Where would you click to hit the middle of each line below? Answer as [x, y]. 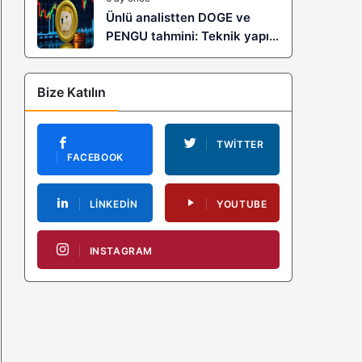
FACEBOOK [95, 158]
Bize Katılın [72, 92]
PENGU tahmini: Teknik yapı [187, 36]
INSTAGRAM [121, 251]
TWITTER [240, 144]
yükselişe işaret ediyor [173, 55]
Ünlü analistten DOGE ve [178, 17]
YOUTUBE [242, 204]
